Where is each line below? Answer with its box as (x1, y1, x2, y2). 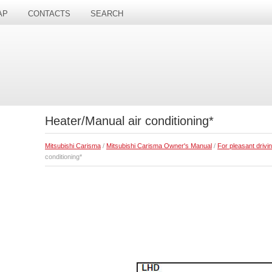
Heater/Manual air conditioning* (45, 114, 214, 127)
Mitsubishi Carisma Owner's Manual (106, 142, 212, 149)
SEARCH (90, 9, 123, 18)
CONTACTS (28, 9, 70, 18)
